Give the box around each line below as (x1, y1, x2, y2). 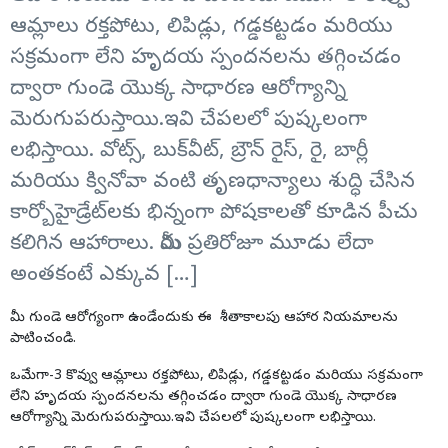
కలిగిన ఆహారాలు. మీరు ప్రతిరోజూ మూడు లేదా (10, 231, 374, 260)
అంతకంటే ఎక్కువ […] (10, 262, 198, 291)
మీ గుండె (10, 309, 65, 329)
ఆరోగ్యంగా (65, 309, 124, 329)
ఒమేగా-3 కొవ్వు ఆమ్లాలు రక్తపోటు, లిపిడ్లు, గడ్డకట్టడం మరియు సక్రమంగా (10, 367, 423, 387)
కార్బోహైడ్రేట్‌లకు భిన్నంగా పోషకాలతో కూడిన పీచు (10, 200, 418, 229)
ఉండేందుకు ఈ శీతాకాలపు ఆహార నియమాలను (124, 309, 398, 329)
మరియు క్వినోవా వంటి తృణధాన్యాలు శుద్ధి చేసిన (10, 169, 415, 198)
